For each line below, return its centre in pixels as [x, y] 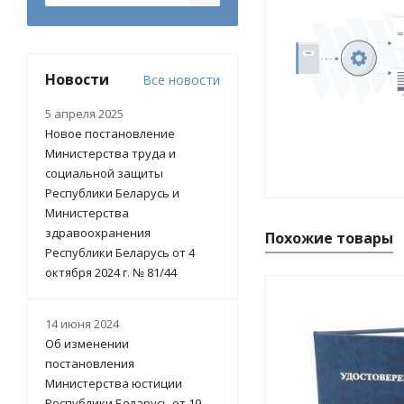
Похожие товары [329, 238]
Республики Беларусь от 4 [120, 252]
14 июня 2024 [82, 324]
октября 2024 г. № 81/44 [111, 272]
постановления [90, 363]
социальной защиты [104, 173]
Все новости [181, 80]
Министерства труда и [110, 153]
